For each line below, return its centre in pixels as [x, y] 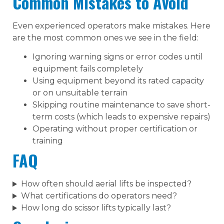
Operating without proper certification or [115, 129]
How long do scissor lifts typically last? [96, 208]
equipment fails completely [88, 69]
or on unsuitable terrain [80, 93]
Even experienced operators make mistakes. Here [111, 26]
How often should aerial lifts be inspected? [106, 184]
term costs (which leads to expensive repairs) [121, 117]
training [48, 141]
